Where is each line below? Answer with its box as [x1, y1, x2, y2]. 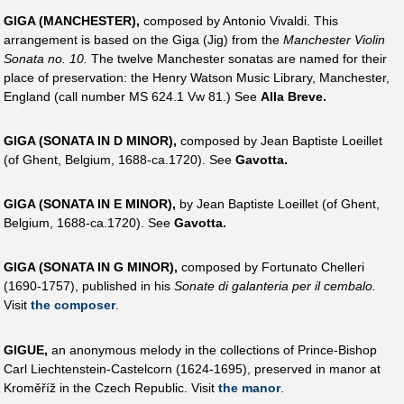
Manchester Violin [283, 32, 385, 47]
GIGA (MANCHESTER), [4, 13, 140, 28]
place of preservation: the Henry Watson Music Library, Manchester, [4, 69, 390, 85]
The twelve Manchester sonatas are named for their [87, 50, 387, 66]
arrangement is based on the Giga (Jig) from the [4, 32, 283, 47]
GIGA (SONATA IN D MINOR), [4, 133, 177, 148]
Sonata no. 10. [4, 50, 87, 66]
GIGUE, [4, 342, 48, 357]
